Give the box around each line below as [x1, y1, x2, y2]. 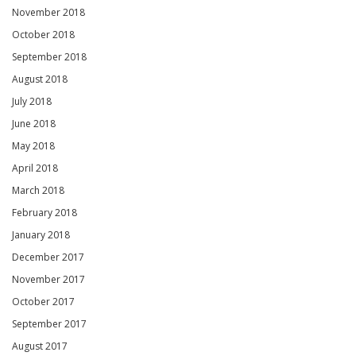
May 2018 [12, 139, 55, 153]
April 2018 [12, 161, 58, 176]
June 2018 [12, 117, 56, 131]
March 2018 [12, 184, 64, 198]
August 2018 [12, 72, 68, 87]
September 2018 [12, 50, 87, 64]
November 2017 [12, 273, 85, 287]
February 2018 [12, 206, 77, 220]
